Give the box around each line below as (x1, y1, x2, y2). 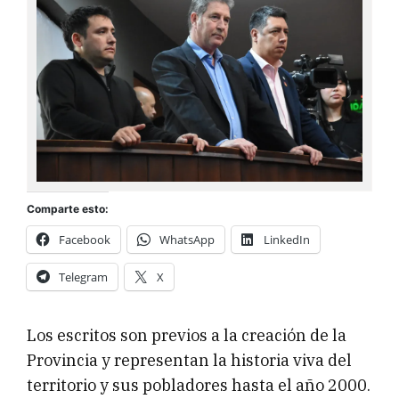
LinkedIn (264, 232, 310, 248)
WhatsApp (159, 232, 215, 248)
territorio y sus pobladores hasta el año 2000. (27, 375, 370, 396)
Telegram (59, 269, 108, 286)
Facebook (59, 232, 110, 248)
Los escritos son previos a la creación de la (27, 325, 346, 346)
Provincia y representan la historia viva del (27, 350, 352, 371)
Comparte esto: (27, 202, 109, 216)
